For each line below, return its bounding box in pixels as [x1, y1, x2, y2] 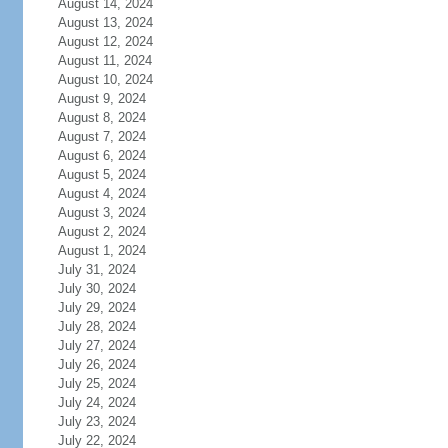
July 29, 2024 [57, 300, 136, 315]
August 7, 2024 [57, 129, 146, 144]
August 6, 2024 [57, 148, 146, 163]
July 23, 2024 [57, 414, 136, 429]
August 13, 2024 [57, 15, 153, 30]
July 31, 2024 [57, 262, 136, 277]
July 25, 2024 [57, 376, 136, 391]
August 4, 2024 [57, 186, 146, 201]
